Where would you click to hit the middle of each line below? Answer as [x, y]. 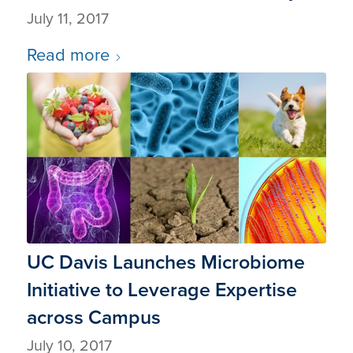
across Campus [93, 318]
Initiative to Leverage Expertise [162, 290]
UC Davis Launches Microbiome [165, 262]
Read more [68, 54]
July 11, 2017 [67, 18]
